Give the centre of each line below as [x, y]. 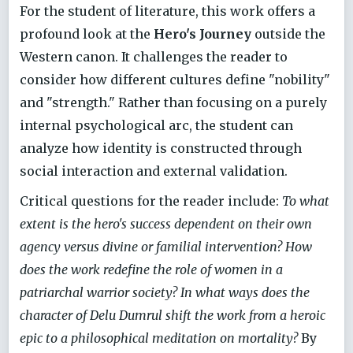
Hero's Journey [203, 33]
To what [306, 201]
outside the [288, 33]
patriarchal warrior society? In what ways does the [165, 293]
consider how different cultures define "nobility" [175, 79]
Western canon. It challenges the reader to [154, 56]
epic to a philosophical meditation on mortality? [159, 338]
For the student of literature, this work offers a [167, 11]
